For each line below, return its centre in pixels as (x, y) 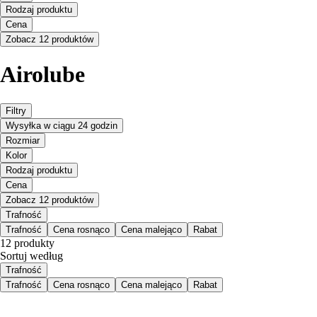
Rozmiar (23, 140)
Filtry (16, 110)
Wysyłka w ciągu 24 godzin (62, 125)
